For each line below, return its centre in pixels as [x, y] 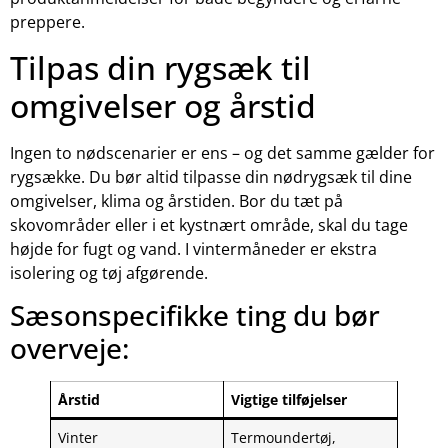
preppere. [47, 22]
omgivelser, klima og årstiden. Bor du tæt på [176, 200]
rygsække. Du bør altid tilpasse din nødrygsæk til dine [211, 176]
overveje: [70, 348]
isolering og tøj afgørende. [109, 272]
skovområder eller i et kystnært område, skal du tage [209, 224]
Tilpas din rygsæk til [160, 67]
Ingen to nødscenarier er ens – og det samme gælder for [222, 152]
